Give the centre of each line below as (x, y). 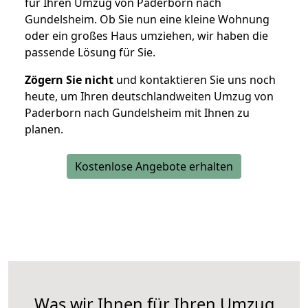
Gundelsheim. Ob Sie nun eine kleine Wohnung (147, 20)
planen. (44, 130)
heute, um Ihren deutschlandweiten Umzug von (149, 97)
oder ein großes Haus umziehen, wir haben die (146, 36)
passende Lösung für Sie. (90, 53)
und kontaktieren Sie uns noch (195, 80)
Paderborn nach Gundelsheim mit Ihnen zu (137, 113)
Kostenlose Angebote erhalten (154, 167)
